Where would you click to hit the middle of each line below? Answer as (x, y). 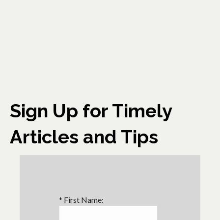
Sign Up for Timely (91, 110)
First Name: (83, 199)
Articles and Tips (84, 137)
